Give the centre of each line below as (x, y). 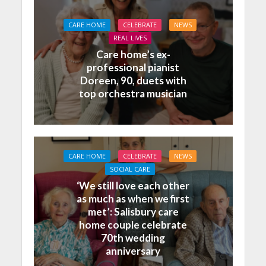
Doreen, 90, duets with (133, 80)
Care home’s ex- (133, 54)
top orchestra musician (133, 93)
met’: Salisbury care (133, 211)
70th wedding (133, 237)
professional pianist (133, 67)
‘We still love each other (133, 185)
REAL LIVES (130, 38)
